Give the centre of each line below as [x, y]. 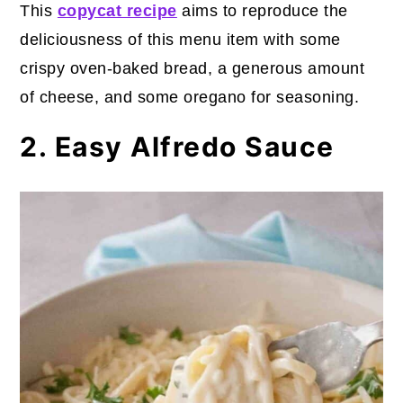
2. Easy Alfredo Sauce [177, 147]
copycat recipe [117, 11]
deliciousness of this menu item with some [180, 40]
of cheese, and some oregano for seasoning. [190, 98]
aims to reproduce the [262, 11]
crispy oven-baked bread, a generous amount [193, 69]
